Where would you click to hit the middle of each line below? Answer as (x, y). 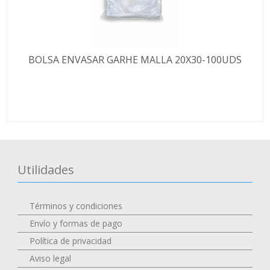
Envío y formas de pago (76, 223)
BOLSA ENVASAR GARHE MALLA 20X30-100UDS (135, 59)
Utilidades (46, 169)
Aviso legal (51, 258)
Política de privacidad (71, 240)
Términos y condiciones (76, 206)
